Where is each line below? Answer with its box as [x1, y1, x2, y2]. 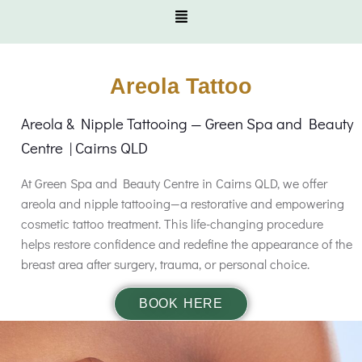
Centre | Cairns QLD [21, 137, 148, 158]
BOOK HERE [139, 297, 223, 310]
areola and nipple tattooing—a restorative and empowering [21, 195, 344, 212]
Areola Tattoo [110, 74, 252, 99]
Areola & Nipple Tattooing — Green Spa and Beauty [21, 113, 353, 133]
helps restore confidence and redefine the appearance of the [21, 235, 352, 252]
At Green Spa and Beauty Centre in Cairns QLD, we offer [21, 175, 327, 192]
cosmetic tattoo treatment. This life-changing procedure [21, 215, 323, 232]
